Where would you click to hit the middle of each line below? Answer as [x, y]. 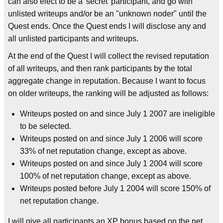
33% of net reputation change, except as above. [103, 151]
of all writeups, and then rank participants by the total [100, 69]
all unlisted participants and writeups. [73, 39]
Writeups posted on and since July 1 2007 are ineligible [117, 114]
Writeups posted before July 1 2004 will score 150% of [115, 189]
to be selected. [46, 126]
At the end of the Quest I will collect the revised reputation [109, 56]
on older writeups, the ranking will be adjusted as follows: [108, 94]
